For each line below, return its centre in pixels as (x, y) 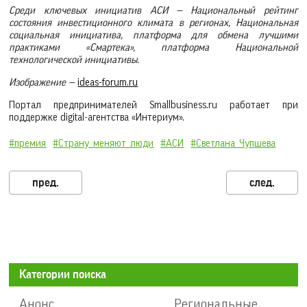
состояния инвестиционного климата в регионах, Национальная (153, 23)
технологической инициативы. (74, 60)
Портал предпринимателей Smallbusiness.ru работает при (153, 105)
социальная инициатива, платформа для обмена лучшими (153, 36)
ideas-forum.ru (108, 83)
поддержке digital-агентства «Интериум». (97, 117)
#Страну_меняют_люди (103, 143)
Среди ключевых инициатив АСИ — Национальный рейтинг (153, 11)
